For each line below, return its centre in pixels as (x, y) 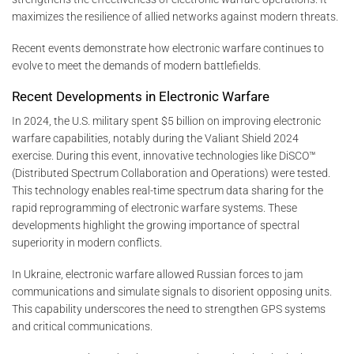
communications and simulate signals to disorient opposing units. (172, 291)
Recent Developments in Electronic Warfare (141, 97)
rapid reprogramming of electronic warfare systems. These (154, 207)
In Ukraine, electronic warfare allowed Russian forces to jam (157, 274)
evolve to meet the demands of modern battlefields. (136, 65)
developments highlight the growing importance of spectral (156, 225)
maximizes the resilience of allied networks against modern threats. (175, 16)
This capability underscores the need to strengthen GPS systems (169, 309)
